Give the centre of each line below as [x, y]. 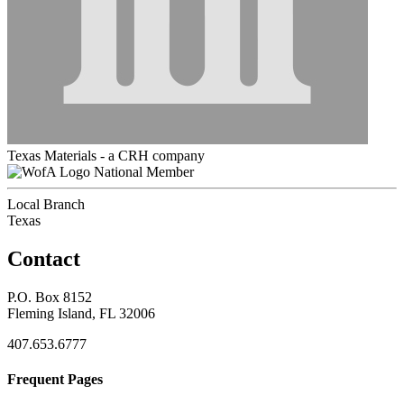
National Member [144, 171]
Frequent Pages [55, 379]
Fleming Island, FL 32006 [81, 313]
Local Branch [46, 204]
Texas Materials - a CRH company [106, 155]
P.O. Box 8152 [50, 297]
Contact [44, 258]
